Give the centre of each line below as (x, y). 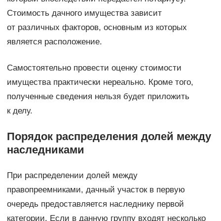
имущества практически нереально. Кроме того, (100, 82)
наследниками (45, 149)
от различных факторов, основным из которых (97, 27)
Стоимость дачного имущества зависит (84, 13)
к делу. (19, 110)
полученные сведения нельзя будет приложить (98, 96)
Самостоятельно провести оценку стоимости (94, 68)
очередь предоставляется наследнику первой (95, 204)
